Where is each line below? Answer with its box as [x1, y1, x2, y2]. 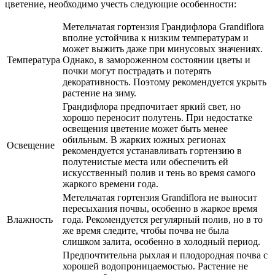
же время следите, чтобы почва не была [63, 225, 229, 236]
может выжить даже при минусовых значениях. [63, 43, 263, 54]
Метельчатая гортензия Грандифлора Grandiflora [63, 21, 264, 32]
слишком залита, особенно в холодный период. [63, 236, 260, 247]
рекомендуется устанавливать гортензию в [63, 145, 242, 156]
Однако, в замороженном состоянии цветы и [63, 54, 250, 65]
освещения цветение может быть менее [63, 123, 228, 134]
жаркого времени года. [63, 178, 158, 189]
